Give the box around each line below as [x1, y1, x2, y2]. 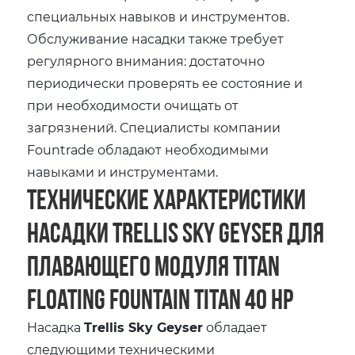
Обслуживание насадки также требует [27, 29, 284, 47]
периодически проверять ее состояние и [27, 74, 303, 91]
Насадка [27, 318, 85, 335]
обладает [203, 318, 268, 335]
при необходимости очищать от [27, 96, 239, 113]
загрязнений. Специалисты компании [27, 118, 281, 136]
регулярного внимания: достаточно [27, 52, 265, 69]
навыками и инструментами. [27, 162, 219, 180]
